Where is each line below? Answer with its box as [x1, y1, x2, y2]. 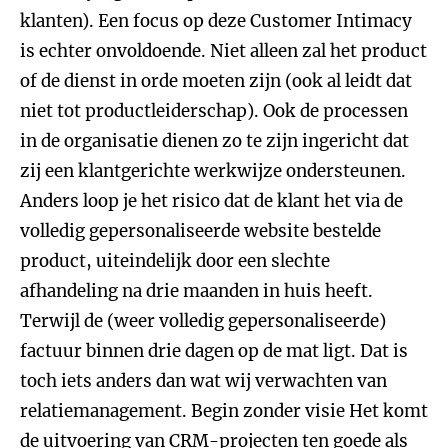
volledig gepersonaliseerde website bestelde [20, 220, 381, 242]
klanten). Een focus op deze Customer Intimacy [20, 10, 412, 32]
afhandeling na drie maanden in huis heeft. [20, 280, 373, 302]
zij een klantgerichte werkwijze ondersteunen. [20, 160, 406, 182]
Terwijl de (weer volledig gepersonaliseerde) [20, 310, 386, 332]
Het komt [345, 400, 428, 422]
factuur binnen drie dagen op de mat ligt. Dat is [20, 340, 408, 362]
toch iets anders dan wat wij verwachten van [20, 370, 387, 392]
